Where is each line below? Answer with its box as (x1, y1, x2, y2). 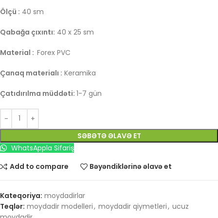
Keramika (62, 68, 96, 78)
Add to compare (9, 162, 69, 172)
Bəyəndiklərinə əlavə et (90, 162, 172, 172)
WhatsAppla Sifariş (9, 143, 74, 153)
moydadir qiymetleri (98, 201, 167, 211)
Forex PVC (37, 47, 71, 57)
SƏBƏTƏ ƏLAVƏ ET (77, 130, 141, 141)
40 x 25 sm (55, 27, 94, 37)
